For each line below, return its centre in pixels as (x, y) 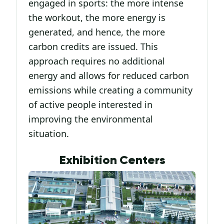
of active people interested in (90, 105)
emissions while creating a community (110, 90)
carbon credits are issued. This (93, 47)
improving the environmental (91, 119)
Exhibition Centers (112, 161)
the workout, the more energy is (97, 18)
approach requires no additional (97, 61)
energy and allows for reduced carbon (109, 76)
